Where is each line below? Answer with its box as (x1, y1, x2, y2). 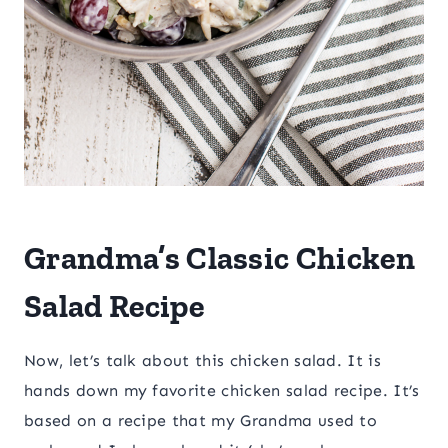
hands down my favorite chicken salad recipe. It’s (24, 381, 420, 401)
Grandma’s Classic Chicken (24, 239, 416, 278)
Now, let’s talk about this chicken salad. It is (24, 351, 382, 371)
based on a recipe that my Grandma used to (24, 411, 378, 431)
